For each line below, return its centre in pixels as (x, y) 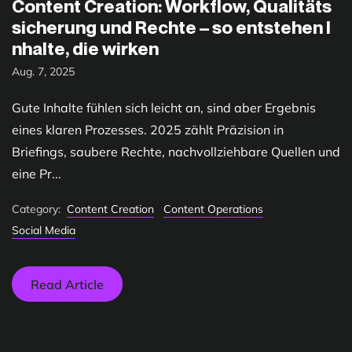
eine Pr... (37, 174)
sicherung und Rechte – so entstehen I (171, 27)
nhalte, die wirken (85, 49)
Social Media (44, 230)
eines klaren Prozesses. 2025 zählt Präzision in (148, 130)
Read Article (67, 284)
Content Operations (213, 209)
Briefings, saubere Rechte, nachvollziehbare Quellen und (176, 152)
